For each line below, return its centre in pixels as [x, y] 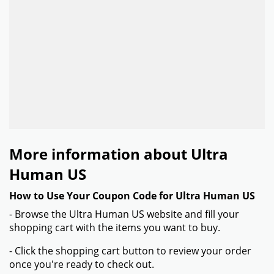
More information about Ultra [119, 154]
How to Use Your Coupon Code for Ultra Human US [132, 196]
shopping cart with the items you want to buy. [115, 228]
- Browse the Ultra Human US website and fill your [124, 214]
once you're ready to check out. [82, 264]
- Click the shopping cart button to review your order [130, 251]
